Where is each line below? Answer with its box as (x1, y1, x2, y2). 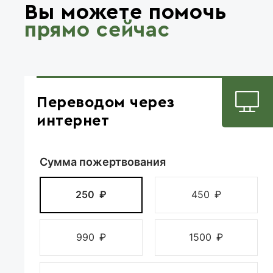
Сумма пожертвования (40, 155, 166, 168)
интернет (37, 113, 109, 129)
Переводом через (37, 94, 175, 110)
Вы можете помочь (24, 1, 227, 23)
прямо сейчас (24, 19, 170, 41)
